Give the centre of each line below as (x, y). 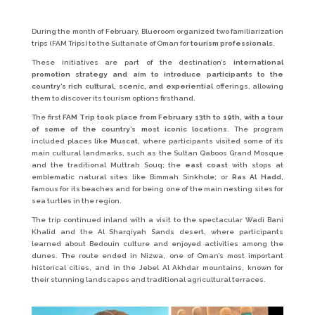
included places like (71, 141)
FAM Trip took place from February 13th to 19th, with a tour (173, 117)
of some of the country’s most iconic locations (129, 129)
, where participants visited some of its (211, 141)
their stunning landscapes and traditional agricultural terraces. (148, 280)
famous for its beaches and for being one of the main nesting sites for (157, 189)
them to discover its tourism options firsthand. (113, 98)
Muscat (124, 141)
